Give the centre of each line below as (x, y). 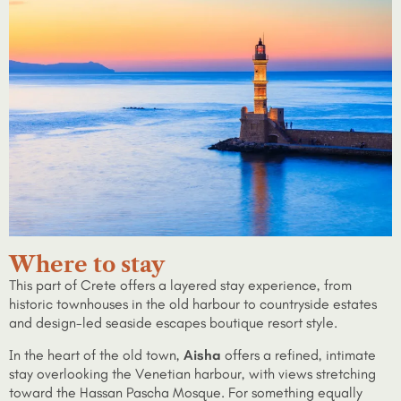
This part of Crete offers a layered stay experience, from (180, 286)
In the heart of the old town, (96, 354)
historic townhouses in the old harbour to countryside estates (193, 304)
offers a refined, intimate (299, 354)
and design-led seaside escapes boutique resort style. (173, 323)
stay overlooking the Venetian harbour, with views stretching (192, 373)
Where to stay (87, 265)
